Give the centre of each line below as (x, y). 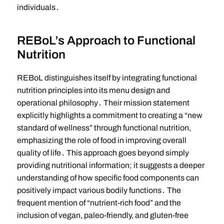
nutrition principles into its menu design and (93, 90)
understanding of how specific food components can (108, 178)
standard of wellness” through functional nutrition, (104, 128)
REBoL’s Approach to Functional (106, 41)
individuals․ (38, 7)
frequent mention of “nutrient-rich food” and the (99, 203)
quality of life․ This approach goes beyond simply (103, 153)
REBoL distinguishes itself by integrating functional (107, 78)
